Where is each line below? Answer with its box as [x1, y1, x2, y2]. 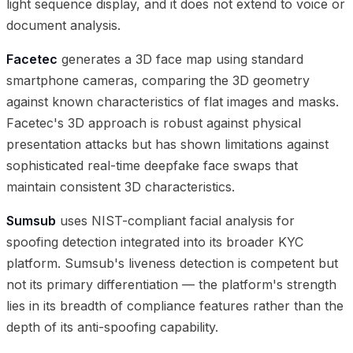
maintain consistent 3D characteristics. [6, 178, 235, 195]
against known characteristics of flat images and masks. [6, 93, 339, 110]
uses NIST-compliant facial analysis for [56, 212, 295, 229]
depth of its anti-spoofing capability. [6, 318, 218, 335]
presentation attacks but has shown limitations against [6, 136, 329, 152]
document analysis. [6, 17, 121, 33]
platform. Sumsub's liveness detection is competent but [6, 255, 338, 271]
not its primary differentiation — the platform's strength [6, 276, 336, 292]
